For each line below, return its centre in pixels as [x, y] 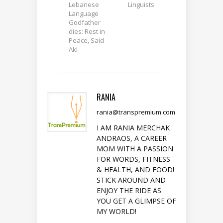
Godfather [85, 23]
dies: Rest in [87, 32]
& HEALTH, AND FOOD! [135, 170]
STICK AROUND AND [131, 180]
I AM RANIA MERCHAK [133, 128]
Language [84, 14]
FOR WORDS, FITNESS [133, 159]
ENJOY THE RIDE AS [129, 191]
